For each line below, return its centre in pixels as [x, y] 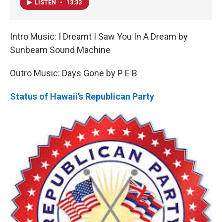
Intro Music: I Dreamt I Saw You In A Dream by [99, 37]
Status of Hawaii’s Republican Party [82, 97]
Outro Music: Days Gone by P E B [74, 73]
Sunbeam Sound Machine [60, 50]
